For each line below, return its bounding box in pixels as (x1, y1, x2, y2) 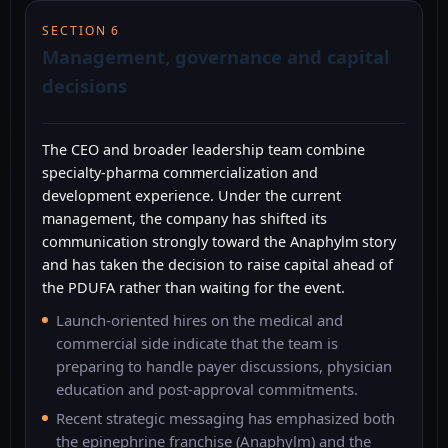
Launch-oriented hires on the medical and (56, 310, 343, 331)
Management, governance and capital (42, 43, 390, 69)
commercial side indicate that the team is (56, 333, 338, 354)
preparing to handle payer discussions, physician (56, 356, 392, 377)
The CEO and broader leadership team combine (42, 140, 365, 160)
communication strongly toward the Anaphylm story (42, 232, 396, 252)
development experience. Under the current (42, 186, 341, 206)
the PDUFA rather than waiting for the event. (42, 278, 345, 298)
